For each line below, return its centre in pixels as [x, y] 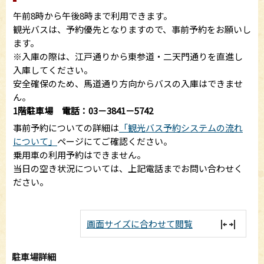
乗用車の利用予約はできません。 [79, 154]
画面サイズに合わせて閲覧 [139, 223]
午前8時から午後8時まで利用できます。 [93, 15]
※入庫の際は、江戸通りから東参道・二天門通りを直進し [128, 56]
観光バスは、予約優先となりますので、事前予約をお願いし [132, 29]
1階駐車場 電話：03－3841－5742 [83, 110]
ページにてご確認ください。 [115, 141]
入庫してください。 [53, 70]
